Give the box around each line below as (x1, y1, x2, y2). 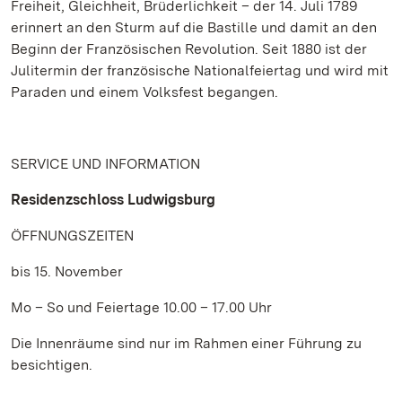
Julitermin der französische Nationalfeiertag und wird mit (11, 62, 389, 79)
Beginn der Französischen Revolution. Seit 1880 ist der (11, 40, 367, 57)
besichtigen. (11, 356, 92, 373)
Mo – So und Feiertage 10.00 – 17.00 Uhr (11, 299, 272, 316)
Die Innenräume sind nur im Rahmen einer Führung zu (11, 335, 362, 352)
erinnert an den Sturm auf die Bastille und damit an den (11, 19, 377, 36)
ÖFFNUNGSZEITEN (11, 227, 134, 244)
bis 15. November (11, 263, 123, 280)
